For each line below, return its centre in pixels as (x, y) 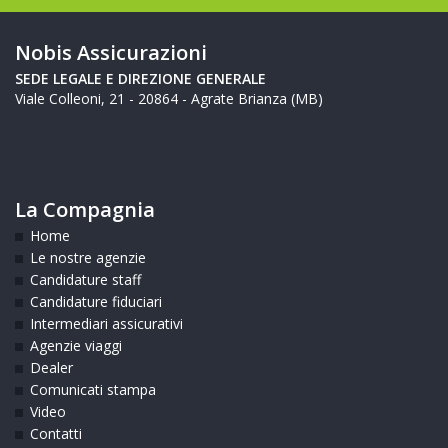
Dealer (51, 367)
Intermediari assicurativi (106, 323)
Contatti (56, 433)
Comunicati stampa (93, 389)
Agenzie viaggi (76, 345)
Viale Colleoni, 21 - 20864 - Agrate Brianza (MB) (169, 98)
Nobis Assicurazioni (111, 52)
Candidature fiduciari (96, 301)
